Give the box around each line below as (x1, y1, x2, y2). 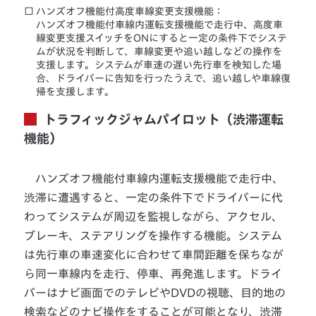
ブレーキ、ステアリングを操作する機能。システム (24, 230, 283, 242)
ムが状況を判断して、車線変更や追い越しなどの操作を (36, 47, 283, 57)
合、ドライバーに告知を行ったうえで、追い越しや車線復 (36, 73, 291, 84)
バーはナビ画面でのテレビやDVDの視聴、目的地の (24, 287, 286, 299)
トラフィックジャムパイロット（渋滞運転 (44, 113, 284, 126)
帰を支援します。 (36, 87, 115, 97)
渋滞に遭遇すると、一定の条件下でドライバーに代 (24, 192, 284, 204)
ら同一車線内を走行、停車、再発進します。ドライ (24, 268, 283, 280)
